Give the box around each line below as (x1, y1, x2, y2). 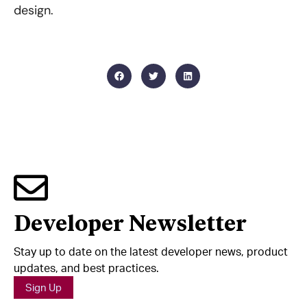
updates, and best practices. (14, 260, 159, 275)
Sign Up (25, 280, 62, 295)
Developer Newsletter (14, 210, 247, 237)
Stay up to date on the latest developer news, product (14, 244, 288, 259)
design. (14, 2, 53, 19)
